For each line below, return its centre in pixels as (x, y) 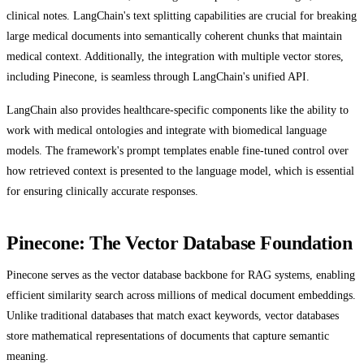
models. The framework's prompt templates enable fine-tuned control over (178, 151)
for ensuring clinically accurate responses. (102, 191)
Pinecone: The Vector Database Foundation (180, 243)
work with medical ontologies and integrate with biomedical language (167, 130)
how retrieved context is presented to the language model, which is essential (180, 171)
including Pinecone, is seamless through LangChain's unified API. (158, 76)
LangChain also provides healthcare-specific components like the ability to (178, 110)
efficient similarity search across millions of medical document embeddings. (181, 295)
